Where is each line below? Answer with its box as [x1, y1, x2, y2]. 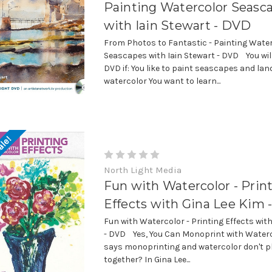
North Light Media [103, 164, 182, 175]
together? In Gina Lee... [103, 254, 190, 265]
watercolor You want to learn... [103, 75, 220, 86]
